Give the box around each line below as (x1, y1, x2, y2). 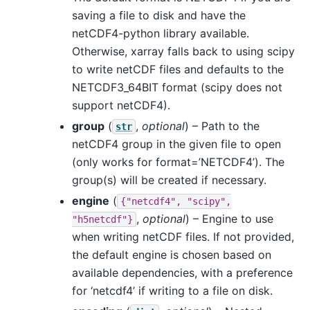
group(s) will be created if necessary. (72, 172, 266, 187)
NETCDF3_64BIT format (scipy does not (72, 80, 282, 94)
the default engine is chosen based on (72, 247, 271, 262)
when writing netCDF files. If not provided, (72, 229, 294, 244)
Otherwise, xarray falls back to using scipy (72, 44, 295, 58)
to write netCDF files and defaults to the (72, 62, 284, 76)
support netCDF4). (72, 98, 170, 112)
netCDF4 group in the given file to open (72, 136, 281, 151)
